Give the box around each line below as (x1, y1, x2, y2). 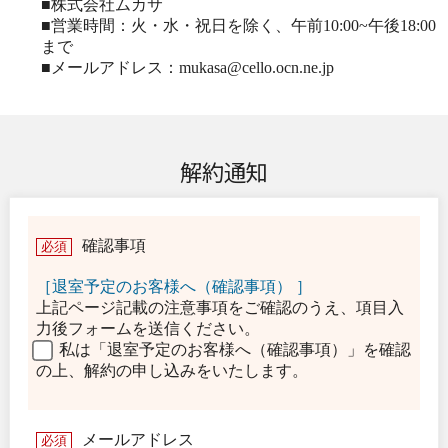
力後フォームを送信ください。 (35, 320, 260, 338)
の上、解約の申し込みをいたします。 (35, 362, 308, 380)
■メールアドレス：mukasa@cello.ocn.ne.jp (40, 59, 334, 77)
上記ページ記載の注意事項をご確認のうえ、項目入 (35, 299, 404, 317)
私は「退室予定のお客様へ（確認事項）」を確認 (58, 341, 411, 359)
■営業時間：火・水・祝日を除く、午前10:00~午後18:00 (40, 17, 436, 35)
